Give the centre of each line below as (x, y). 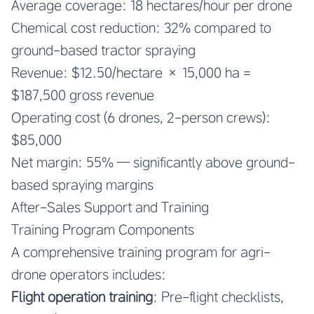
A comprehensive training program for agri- (141, 252)
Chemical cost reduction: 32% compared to (141, 27)
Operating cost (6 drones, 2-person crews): (141, 117)
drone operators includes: (89, 274)
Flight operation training (82, 296)
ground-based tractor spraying (103, 50)
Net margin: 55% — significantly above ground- (153, 162)
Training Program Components (103, 229)
